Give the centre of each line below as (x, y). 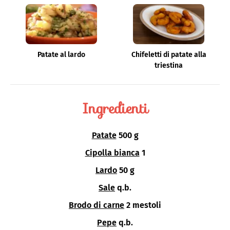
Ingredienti (115, 109)
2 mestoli (144, 205)
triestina (169, 66)
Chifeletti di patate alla (169, 55)
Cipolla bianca (112, 153)
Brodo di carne (97, 205)
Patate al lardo (61, 55)
